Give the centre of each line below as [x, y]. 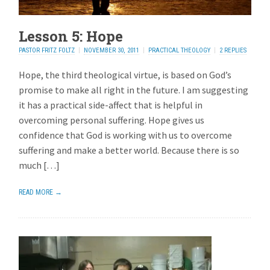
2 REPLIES [233, 50]
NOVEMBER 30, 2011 [112, 50]
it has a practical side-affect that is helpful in [111, 105]
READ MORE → [41, 193]
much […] [39, 165]
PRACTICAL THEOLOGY [180, 50]
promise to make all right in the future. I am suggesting [134, 90]
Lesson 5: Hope [71, 36]
